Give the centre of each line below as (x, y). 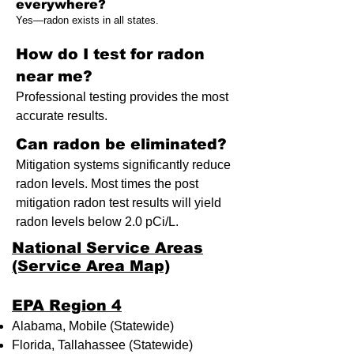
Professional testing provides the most (122, 97)
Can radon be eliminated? (121, 144)
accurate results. (62, 116)
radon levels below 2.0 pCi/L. (99, 222)
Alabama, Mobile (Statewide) (93, 326)
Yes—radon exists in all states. (87, 20)
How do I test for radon (110, 54)
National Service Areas (107, 248)
